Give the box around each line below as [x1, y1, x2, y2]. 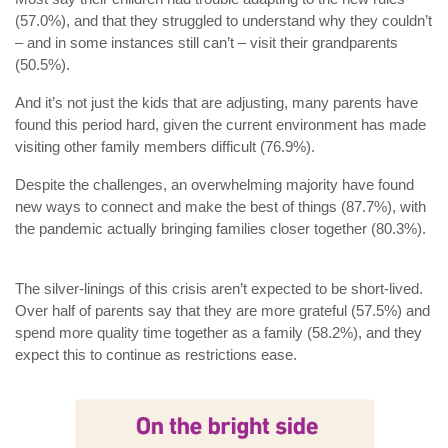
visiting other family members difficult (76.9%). [15, 138, 315, 156]
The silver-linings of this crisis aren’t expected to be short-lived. [15, 280, 423, 298]
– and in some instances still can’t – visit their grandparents [15, 34, 398, 52]
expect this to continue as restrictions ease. [15, 346, 297, 364]
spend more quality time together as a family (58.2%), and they [15, 324, 422, 342]
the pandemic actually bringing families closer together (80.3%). [15, 220, 426, 238]
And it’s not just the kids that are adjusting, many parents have [15, 94, 418, 112]
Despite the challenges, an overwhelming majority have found [15, 176, 414, 194]
